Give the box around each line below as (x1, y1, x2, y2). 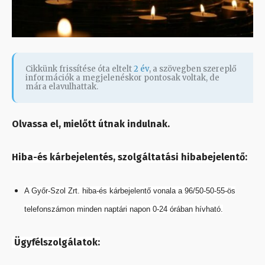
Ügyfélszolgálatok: (14, 237, 100, 248)
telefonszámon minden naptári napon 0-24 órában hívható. (24, 205, 223, 214)
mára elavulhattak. (25, 82, 98, 92)
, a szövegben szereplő (149, 64, 237, 75)
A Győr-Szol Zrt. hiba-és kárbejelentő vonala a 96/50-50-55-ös (24, 186, 235, 196)
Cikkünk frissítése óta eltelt (25, 64, 134, 75)
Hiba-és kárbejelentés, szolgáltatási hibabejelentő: (12, 151, 247, 163)
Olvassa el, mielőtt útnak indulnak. (12, 118, 170, 130)
